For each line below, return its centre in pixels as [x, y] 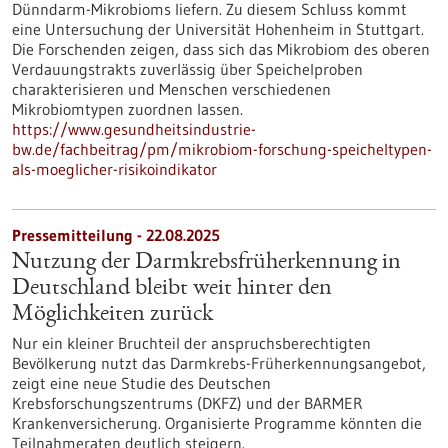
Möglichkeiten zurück [112, 315]
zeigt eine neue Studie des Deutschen [141, 383]
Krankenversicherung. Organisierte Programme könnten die [217, 423]
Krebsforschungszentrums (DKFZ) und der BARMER [187, 403]
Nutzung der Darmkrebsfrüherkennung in [206, 263]
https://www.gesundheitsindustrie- [134, 129]
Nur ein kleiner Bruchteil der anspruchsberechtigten [191, 343]
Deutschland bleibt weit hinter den [172, 289]
